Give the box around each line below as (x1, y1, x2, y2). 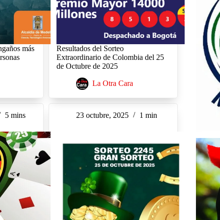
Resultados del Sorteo (56, 44, 124, 53)
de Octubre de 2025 (56, 62, 118, 71)
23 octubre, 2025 (76, 111, 129, 120)
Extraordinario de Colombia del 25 (56, 53, 164, 62)
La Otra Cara (92, 79, 133, 88)
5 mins (5, 111, 26, 120)
